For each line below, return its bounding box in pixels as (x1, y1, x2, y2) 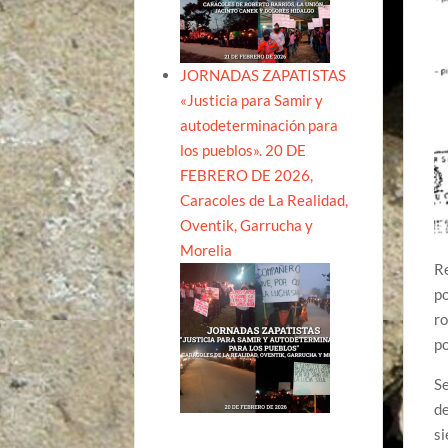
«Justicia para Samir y (180, 90, 324, 109)
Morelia (180, 240, 233, 259)
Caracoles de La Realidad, (180, 190, 349, 209)
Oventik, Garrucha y (180, 215, 314, 234)
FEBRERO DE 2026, (180, 165, 314, 184)
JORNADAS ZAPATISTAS (180, 65, 347, 84)
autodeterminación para (180, 115, 339, 134)
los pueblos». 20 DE (180, 140, 307, 159)
